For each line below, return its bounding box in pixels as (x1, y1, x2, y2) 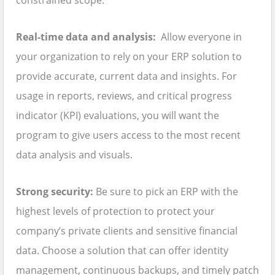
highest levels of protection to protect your (16, 204, 215, 219)
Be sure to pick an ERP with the (93, 185, 238, 199)
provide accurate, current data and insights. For (16, 69, 237, 83)
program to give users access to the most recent (16, 128, 241, 142)
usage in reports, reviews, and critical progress (16, 89, 232, 103)
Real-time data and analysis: (16, 30, 156, 44)
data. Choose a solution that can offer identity (16, 244, 228, 258)
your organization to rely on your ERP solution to (16, 50, 242, 64)
